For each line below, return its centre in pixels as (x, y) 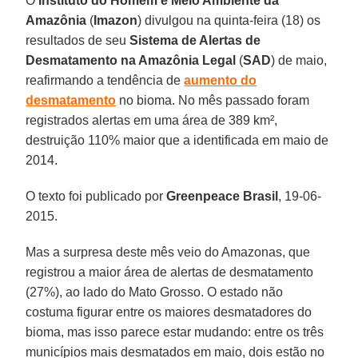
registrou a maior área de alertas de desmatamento (170, 272)
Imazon (116, 20)
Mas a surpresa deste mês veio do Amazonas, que (168, 252)
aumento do (221, 80)
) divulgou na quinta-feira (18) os (229, 20)
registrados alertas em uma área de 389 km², (152, 120)
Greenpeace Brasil (223, 196)
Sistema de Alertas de (195, 40)
